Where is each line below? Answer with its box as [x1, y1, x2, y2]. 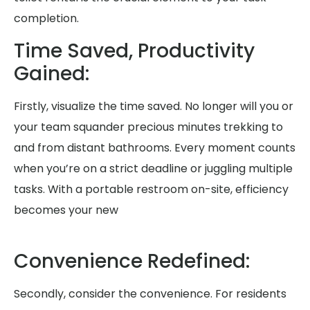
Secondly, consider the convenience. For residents [14, 286, 286, 302]
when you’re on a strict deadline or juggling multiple [14, 160, 293, 176]
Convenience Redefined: [14, 248, 250, 275]
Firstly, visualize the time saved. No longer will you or [14, 98, 293, 114]
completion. [14, 10, 79, 27]
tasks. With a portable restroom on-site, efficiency [14, 181, 289, 197]
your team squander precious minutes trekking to [14, 118, 283, 135]
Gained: [14, 60, 89, 87]
